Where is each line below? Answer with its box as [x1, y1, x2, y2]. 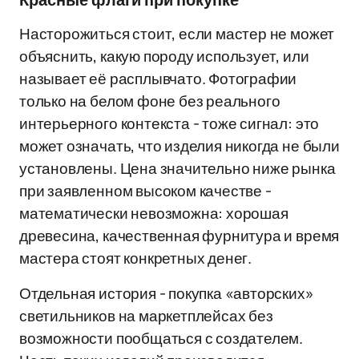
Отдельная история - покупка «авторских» [19, 283, 314, 304]
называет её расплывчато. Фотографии [19, 68, 297, 89]
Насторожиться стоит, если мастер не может [19, 23, 335, 44]
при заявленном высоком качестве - [19, 180, 272, 201]
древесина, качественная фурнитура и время [19, 225, 340, 246]
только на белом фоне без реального [19, 91, 280, 111]
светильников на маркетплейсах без [19, 305, 273, 326]
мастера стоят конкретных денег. [19, 248, 252, 268]
